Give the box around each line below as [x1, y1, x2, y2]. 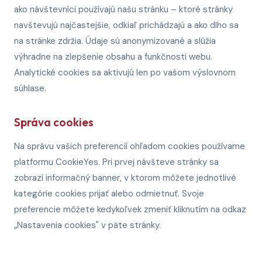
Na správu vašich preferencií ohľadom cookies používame [14, 140, 245, 152]
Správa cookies [14, 115, 94, 129]
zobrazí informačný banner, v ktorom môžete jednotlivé [14, 172, 236, 184]
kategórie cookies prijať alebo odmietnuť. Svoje [14, 188, 204, 199]
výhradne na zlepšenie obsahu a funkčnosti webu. [14, 51, 212, 63]
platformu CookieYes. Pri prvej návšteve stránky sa [14, 156, 219, 168]
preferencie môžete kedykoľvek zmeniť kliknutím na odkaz [14, 204, 246, 215]
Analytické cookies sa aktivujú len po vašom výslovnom [14, 67, 236, 78]
